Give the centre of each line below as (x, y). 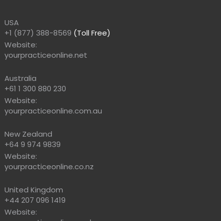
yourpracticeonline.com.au (53, 110)
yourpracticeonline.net (46, 55)
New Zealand (28, 134)
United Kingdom (34, 189)
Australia (20, 78)
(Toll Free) (91, 33)
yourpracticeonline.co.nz (49, 166)
